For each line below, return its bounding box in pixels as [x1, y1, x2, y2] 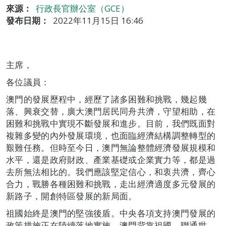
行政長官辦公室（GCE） [36, 3, 129, 14]
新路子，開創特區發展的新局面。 [6, 190, 137, 202]
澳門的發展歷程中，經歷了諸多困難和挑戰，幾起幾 [6, 93, 207, 105]
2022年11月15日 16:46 [53, 15, 143, 26]
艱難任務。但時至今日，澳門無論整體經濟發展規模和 [6, 142, 216, 153]
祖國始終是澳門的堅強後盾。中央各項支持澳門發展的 [6, 207, 216, 219]
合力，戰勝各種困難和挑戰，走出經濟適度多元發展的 [6, 178, 216, 190]
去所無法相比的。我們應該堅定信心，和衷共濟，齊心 [6, 166, 216, 178]
